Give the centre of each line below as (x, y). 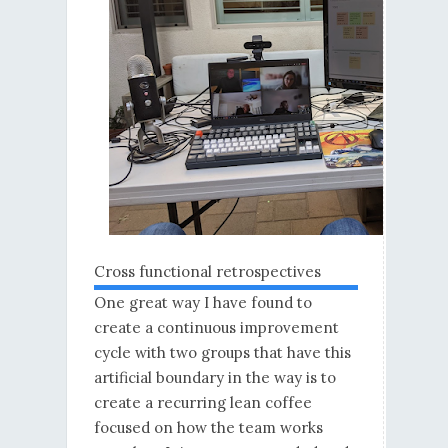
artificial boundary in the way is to (214, 378)
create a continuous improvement (216, 328)
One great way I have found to (202, 303)
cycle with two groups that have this (222, 353)
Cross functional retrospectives (207, 272)
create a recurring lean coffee (202, 403)
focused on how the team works (208, 428)
